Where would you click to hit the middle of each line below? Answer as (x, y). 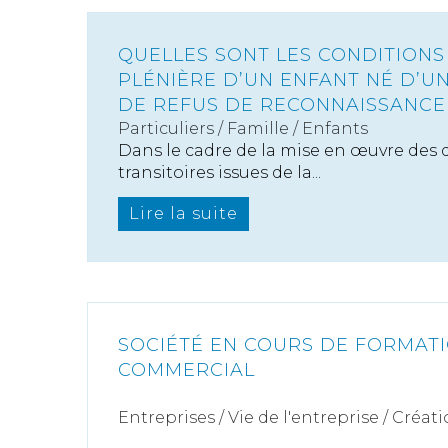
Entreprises (166, 418)
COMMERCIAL (186, 370)
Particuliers (166, 128)
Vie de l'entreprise (303, 418)
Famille (258, 128)
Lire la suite (183, 213)
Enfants (335, 128)
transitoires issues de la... (219, 172)
